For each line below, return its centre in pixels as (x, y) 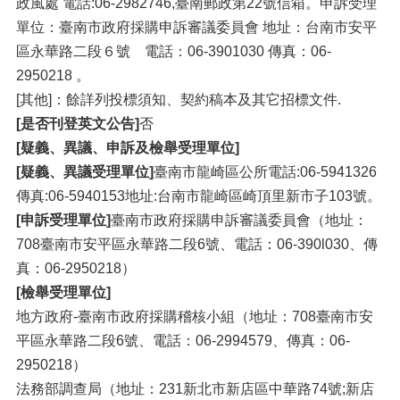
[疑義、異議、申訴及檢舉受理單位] (128, 148)
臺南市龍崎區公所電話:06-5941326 (265, 172)
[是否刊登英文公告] (78, 124)
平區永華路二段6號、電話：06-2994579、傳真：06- (183, 341)
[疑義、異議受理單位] (85, 172)
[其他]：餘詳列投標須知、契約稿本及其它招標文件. (179, 100)
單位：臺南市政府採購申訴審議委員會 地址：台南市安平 (196, 28)
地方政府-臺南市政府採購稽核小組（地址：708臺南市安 (195, 317)
